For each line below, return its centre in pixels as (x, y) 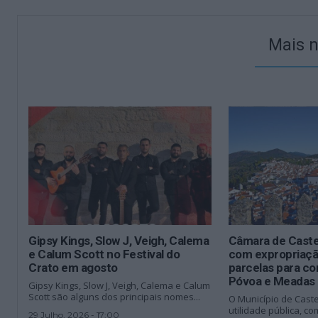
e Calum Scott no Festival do (104, 254)
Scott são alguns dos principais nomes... (115, 297)
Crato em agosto (73, 268)
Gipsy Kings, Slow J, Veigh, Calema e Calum (120, 286)
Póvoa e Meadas (272, 281)
